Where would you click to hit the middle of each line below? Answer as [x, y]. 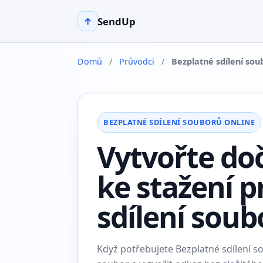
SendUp [117, 21]
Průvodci [137, 61]
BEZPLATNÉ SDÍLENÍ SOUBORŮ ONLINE [179, 122]
